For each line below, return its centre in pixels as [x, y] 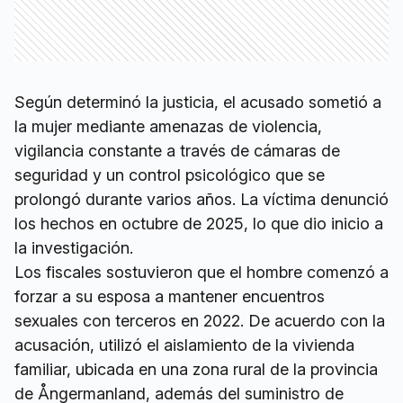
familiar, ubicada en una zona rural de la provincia [196, 369]
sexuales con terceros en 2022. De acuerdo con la [200, 321]
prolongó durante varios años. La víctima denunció [201, 199]
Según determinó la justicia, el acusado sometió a [198, 102]
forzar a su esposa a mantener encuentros [170, 296]
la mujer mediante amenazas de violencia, [168, 126]
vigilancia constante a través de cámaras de [177, 151]
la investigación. [74, 248]
